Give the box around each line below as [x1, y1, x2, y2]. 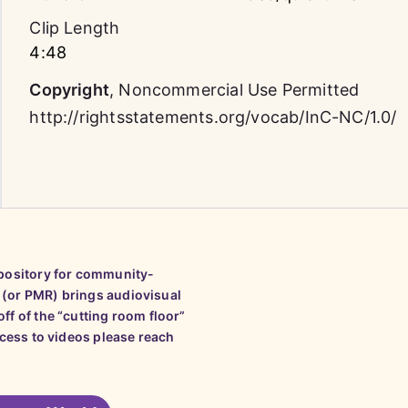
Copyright [29, 80, 110, 99]
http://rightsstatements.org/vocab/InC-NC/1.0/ [29, 107, 397, 127]
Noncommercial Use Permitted [118, 80, 360, 99]
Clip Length [29, 18, 120, 37]
